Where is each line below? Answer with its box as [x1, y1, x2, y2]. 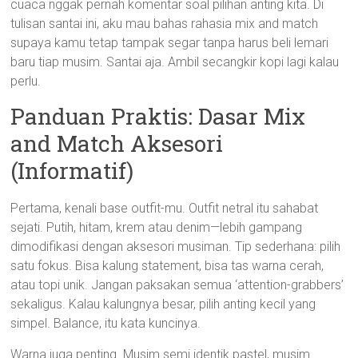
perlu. [10, 74, 42, 89]
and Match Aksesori [10, 129, 224, 158]
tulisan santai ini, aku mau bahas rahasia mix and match [10, 16, 319, 31]
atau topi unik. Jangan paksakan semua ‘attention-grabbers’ [10, 277, 344, 292]
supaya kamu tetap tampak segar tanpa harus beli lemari [10, 35, 329, 50]
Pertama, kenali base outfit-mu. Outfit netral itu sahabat [10, 201, 319, 216]
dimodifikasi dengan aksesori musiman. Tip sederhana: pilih [10, 239, 341, 254]
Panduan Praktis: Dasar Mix [10, 101, 306, 131]
